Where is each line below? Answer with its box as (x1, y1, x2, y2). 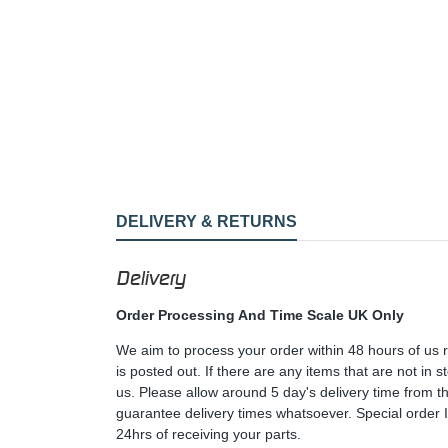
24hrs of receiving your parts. (116, 426, 301, 442)
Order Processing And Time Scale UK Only (116, 307, 404, 323)
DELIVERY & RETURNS (116, 213, 297, 230)
